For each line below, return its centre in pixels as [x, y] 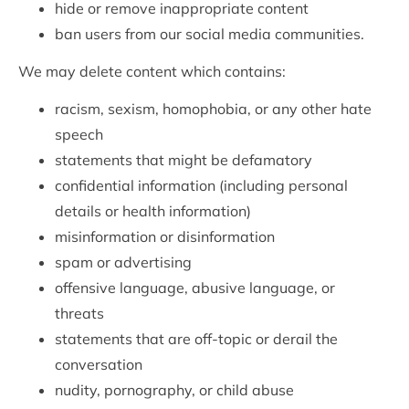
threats [81, 314]
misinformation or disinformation [167, 237]
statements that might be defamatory [185, 160]
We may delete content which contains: [154, 72]
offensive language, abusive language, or [195, 288]
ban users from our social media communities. [211, 34]
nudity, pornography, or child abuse [176, 390]
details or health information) [155, 211]
